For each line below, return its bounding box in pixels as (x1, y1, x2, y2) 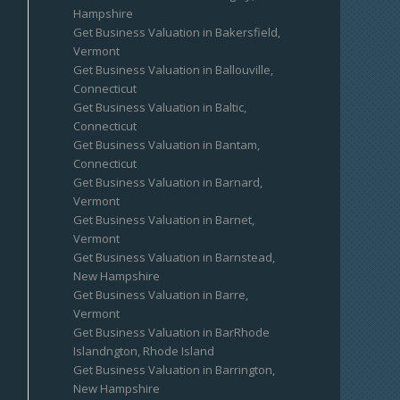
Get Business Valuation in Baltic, (73, 99, 247, 115)
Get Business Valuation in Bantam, (73, 137, 261, 153)
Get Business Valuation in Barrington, (73, 362, 276, 378)
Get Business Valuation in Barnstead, (73, 249, 276, 265)
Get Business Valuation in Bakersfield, (73, 24, 281, 40)
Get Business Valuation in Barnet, (73, 212, 255, 228)
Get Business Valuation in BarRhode (73, 324, 271, 340)
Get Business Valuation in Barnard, (73, 174, 263, 190)
